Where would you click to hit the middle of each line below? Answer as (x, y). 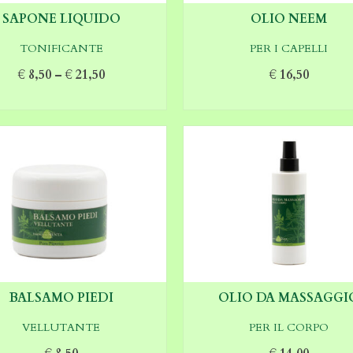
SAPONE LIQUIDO (61, 19)
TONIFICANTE (61, 48)
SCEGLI (61, 98)
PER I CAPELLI (289, 48)
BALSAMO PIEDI (61, 297)
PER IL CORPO (289, 327)
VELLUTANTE (61, 327)
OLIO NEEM (289, 19)
